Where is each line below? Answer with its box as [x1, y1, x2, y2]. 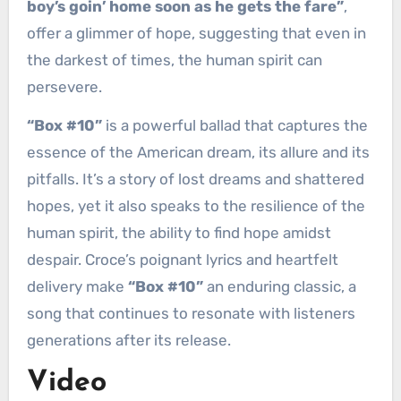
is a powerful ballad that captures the [101, 116, 368, 135]
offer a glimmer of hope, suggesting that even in [26, 24, 366, 43]
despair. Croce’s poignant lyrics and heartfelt [26, 251, 338, 269]
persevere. [26, 78, 102, 97]
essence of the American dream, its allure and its [26, 143, 370, 162]
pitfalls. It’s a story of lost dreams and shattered [26, 170, 364, 189]
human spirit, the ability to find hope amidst [26, 224, 331, 243]
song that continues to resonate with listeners [26, 304, 355, 323]
